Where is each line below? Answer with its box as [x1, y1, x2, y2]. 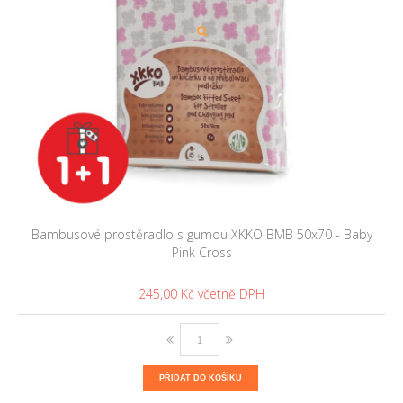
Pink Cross [171, 244, 232, 262]
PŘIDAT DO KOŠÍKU [158, 373, 242, 383]
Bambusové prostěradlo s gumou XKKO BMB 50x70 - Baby [31, 226, 372, 244]
